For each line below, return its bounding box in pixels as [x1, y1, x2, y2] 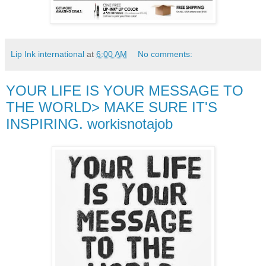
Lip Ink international [11, 49, 84, 59]
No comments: [138, 49, 193, 59]
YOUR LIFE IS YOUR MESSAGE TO [6, 82, 243, 99]
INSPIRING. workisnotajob [6, 115, 173, 132]
